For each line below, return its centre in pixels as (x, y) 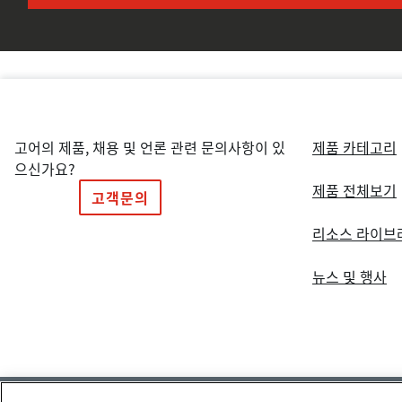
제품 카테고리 (354, 147)
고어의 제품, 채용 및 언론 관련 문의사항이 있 (150, 147)
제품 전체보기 (354, 190)
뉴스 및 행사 (349, 276)
